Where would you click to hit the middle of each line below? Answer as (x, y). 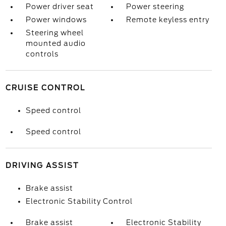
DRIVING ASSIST (42, 165)
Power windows (56, 20)
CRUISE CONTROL (45, 88)
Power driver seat (60, 7)
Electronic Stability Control (79, 201)
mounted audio (55, 43)
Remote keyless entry (168, 20)
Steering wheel (54, 33)
